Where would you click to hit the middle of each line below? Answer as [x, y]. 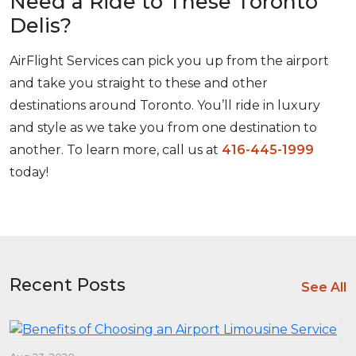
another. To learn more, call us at [116, 150]
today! [29, 172]
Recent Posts [68, 284]
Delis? [41, 25]
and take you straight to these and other [139, 83]
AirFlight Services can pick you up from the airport [169, 61]
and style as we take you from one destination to [163, 128]
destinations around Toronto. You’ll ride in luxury [165, 105]
